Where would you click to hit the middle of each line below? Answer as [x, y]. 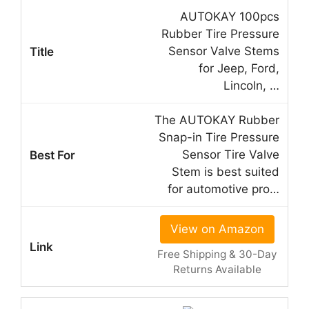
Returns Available [217, 270]
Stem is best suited [226, 172]
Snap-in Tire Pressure [219, 138]
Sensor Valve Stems [224, 51]
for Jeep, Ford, [239, 69]
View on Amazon [217, 229]
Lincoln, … [251, 86]
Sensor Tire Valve [231, 155]
